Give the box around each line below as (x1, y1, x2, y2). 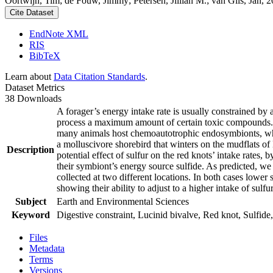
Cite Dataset (10, 8, 54, 17)
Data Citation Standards (54, 71, 145, 82)
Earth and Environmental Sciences (57, 196, 189, 207)
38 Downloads (5, 93, 62, 104)
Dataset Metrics (5, 82, 65, 93)
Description (7, 144, 54, 155)
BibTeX (29, 51, 60, 61)
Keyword (11, 210, 50, 220)
